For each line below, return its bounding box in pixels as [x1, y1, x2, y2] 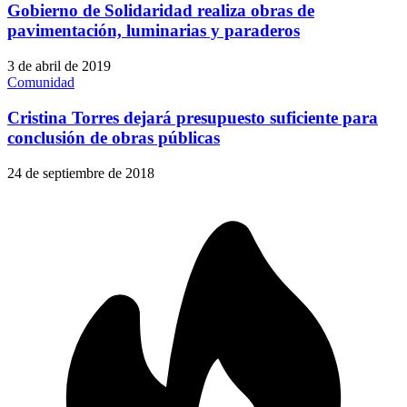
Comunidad [7, 74, 74, 91]
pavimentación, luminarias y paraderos [7, 21, 300, 41]
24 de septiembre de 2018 [7, 164, 154, 181]
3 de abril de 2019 [7, 58, 111, 74]
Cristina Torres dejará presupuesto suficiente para [7, 107, 378, 127]
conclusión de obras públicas [7, 127, 220, 147]
